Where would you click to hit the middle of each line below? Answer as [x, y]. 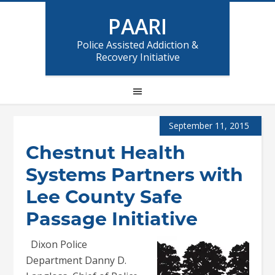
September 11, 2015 [209, 126]
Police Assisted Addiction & [137, 45]
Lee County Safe [104, 197]
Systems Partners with [135, 175]
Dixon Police [57, 244]
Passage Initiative [112, 219]
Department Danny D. [76, 260]
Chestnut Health [106, 153]
